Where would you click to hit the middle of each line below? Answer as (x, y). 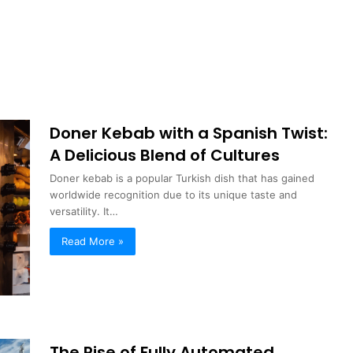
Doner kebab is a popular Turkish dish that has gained (182, 178)
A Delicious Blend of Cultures (165, 155)
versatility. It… (84, 211)
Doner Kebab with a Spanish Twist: (189, 133)
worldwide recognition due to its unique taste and (174, 195)
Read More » (93, 241)
